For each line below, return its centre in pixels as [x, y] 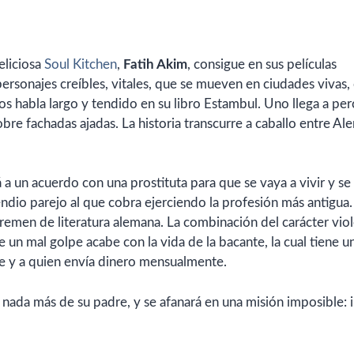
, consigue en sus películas [262, 64]
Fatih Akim [155, 64]
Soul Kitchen [81, 64]
